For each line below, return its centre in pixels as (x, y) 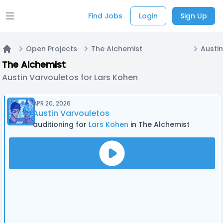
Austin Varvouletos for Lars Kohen (70, 77)
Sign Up (194, 16)
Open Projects (52, 49)
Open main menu (44, 21)
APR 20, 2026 (52, 103)
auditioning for (61, 124)
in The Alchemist (159, 124)
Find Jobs (105, 16)
